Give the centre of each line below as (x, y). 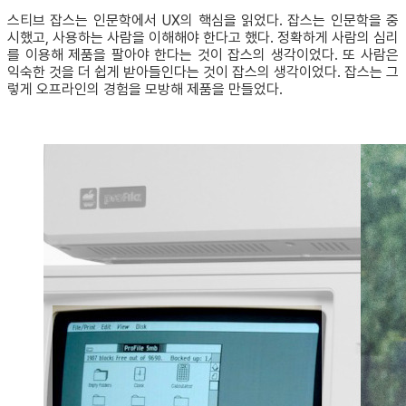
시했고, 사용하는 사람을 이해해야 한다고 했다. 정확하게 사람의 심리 (203, 38)
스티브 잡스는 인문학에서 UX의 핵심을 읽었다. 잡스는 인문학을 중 (203, 21)
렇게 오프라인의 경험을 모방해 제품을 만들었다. (145, 90)
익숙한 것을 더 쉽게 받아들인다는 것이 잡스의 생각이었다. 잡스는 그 (203, 72)
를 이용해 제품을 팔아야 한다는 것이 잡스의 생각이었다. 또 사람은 (203, 55)
